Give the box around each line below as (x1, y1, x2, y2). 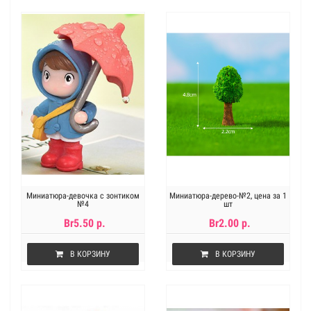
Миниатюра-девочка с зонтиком (26, 191, 140, 201)
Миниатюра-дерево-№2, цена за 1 (169, 191, 287, 201)
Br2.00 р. (208, 217, 251, 230)
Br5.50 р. (63, 217, 106, 230)
